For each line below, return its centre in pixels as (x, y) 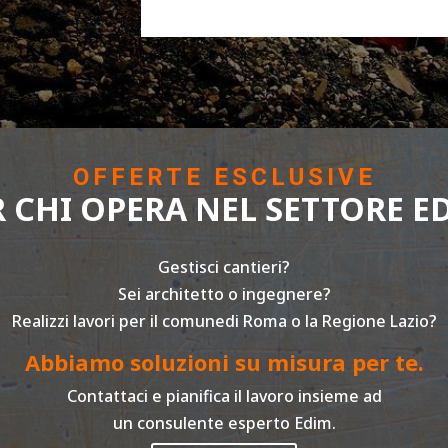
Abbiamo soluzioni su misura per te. (224, 362)
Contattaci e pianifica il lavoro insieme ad (224, 396)
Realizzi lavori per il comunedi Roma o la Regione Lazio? (224, 321)
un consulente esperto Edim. (224, 423)
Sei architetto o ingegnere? (224, 294)
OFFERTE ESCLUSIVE (224, 177)
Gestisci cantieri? (224, 267)
